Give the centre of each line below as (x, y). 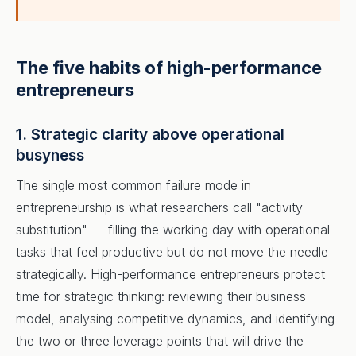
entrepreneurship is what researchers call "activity (159, 207)
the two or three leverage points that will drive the (160, 341)
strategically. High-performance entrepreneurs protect (170, 274)
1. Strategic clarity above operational (150, 135)
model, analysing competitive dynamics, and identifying (175, 319)
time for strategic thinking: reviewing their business (161, 296)
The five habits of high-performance (169, 68)
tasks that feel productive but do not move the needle (172, 252)
